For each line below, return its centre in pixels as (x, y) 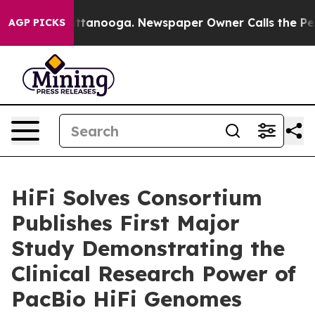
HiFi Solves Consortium (137, 198)
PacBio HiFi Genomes (127, 299)
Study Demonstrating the (148, 248)
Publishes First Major (126, 223)
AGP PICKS (37, 22)
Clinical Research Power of (154, 274)
